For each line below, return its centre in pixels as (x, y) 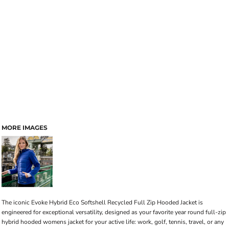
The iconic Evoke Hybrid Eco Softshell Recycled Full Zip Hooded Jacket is (102, 202)
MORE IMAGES (25, 128)
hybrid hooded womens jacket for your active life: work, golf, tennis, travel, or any (113, 222)
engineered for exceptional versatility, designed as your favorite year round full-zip (114, 212)
